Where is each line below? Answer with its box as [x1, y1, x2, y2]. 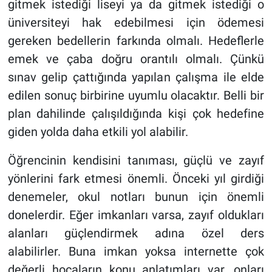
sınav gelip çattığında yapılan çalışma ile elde [7, 69, 265, 84]
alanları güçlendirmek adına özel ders [7, 225, 265, 240]
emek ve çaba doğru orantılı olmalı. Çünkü [7, 51, 265, 66]
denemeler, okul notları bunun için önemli [7, 189, 265, 204]
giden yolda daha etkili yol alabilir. [7, 124, 188, 139]
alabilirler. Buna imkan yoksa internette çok [7, 243, 265, 259]
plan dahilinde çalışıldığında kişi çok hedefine [7, 106, 265, 121]
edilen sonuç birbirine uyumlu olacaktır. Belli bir [7, 87, 265, 103]
